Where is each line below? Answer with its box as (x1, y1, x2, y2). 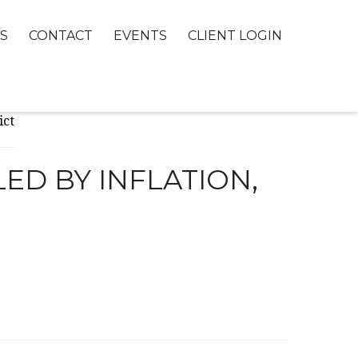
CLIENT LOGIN (187, 28, 282, 44)
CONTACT (28, 28, 93, 44)
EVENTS (113, 28, 167, 44)
